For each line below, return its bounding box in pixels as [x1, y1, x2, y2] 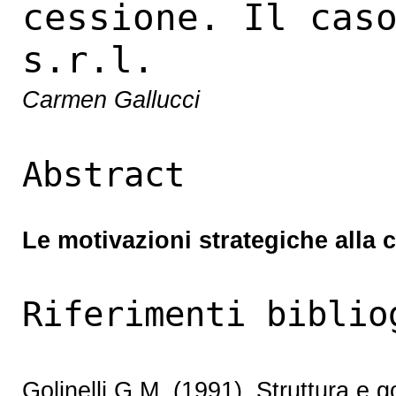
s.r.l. [21, 39, 155, 82]
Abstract [21, 153, 185, 194]
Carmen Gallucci [21, 86, 200, 114]
